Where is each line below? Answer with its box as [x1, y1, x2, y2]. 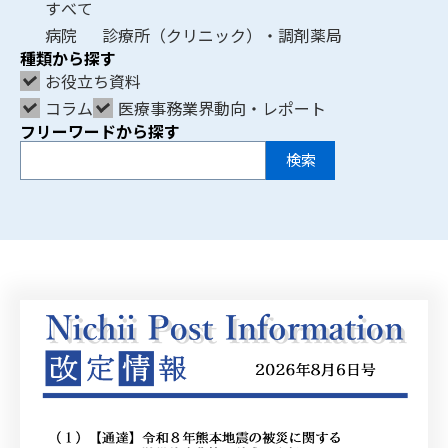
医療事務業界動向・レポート [118, 95, 326, 120]
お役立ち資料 [45, 68, 141, 93]
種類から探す [20, 45, 116, 70]
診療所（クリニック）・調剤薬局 [102, 22, 342, 47]
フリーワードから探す [20, 118, 180, 143]
